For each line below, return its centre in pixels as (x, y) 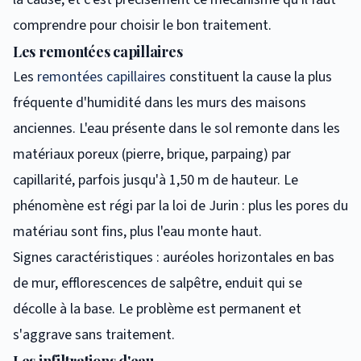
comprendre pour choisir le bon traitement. (142, 25)
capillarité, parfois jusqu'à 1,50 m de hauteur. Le (156, 180)
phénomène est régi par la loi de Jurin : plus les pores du (180, 205)
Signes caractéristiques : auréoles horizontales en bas (174, 257)
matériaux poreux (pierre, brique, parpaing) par (152, 154)
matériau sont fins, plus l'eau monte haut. (137, 231)
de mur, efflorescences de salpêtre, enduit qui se (158, 283)
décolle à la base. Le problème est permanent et (157, 309)
